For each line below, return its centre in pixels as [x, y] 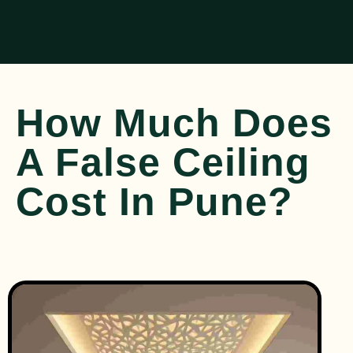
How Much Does [174, 123]
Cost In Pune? [154, 202]
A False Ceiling [163, 163]
